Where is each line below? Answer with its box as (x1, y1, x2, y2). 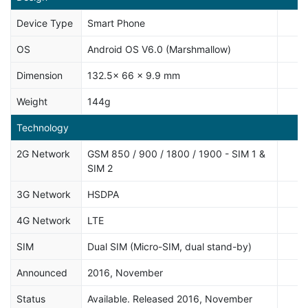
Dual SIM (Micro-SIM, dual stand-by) (87, 241, 252, 252)
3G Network (16, 188, 71, 200)
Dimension (16, 69, 63, 81)
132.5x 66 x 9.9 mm (87, 69, 180, 81)
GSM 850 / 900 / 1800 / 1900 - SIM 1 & (87, 148, 265, 159)
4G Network (16, 214, 71, 226)
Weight (16, 96, 47, 107)
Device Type (16, 17, 73, 29)
